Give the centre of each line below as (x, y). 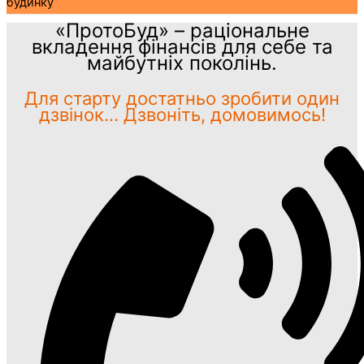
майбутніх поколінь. (182, 63)
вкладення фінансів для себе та (182, 46)
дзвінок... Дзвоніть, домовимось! (182, 114)
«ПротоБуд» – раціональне (182, 30)
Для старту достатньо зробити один (182, 98)
